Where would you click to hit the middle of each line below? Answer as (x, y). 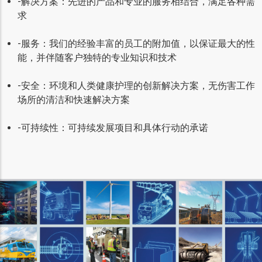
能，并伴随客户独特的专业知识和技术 (97, 57)
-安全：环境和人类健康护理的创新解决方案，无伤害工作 (136, 85)
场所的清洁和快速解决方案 (74, 99)
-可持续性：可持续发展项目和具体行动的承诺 (113, 127)
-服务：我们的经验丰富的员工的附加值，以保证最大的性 (136, 43)
